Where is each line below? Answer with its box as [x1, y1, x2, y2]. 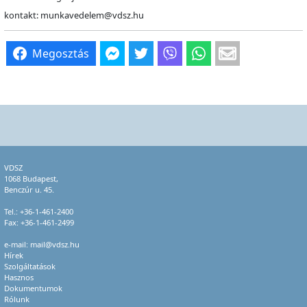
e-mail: [4, 238, 30, 249]
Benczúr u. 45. [4, 184, 54, 195]
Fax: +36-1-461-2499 [4, 217, 74, 228]
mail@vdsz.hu [30, 238, 79, 249]
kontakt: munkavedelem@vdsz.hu [4, 8, 144, 21]
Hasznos [4, 271, 34, 282]
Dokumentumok [4, 282, 62, 293]
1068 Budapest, [4, 173, 58, 184]
